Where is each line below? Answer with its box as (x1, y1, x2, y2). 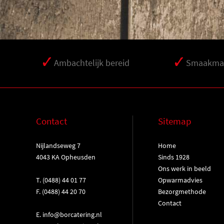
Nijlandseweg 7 (36, 141, 80, 150)
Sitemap (157, 115, 191, 127)
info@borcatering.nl (42, 210, 102, 219)
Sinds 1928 (157, 152, 189, 161)
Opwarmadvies (157, 175, 202, 184)
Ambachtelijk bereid (54, 57, 129, 68)
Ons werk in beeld (157, 164, 211, 173)
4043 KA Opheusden (36, 152, 95, 161)
